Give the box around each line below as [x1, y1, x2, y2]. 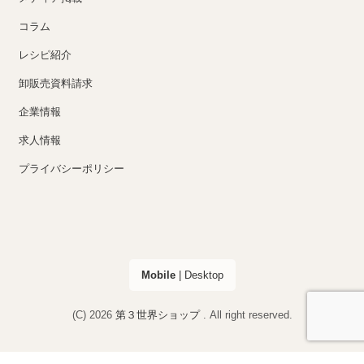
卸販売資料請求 [19, 77, 93, 90]
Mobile [141, 269, 175, 282]
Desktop [184, 269, 223, 282]
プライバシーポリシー [19, 162, 124, 175]
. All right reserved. [202, 309, 292, 322]
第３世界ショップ [115, 309, 203, 322]
